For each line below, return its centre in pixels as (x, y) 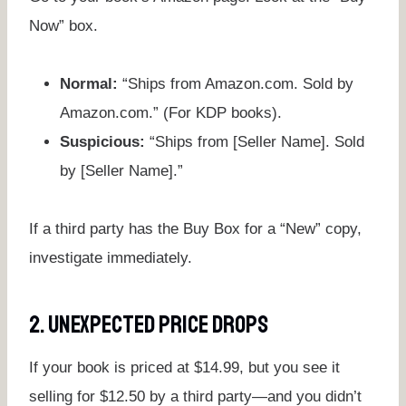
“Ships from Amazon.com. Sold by (236, 83)
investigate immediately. (111, 257)
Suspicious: (102, 141)
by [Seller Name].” (121, 170)
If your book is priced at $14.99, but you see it (184, 367)
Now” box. (63, 25)
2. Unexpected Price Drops (149, 325)
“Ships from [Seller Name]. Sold (255, 141)
